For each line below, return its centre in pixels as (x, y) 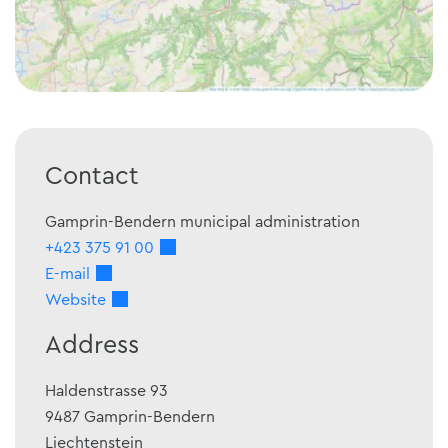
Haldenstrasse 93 (106, 390)
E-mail (67, 273)
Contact (92, 176)
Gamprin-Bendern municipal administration (202, 221)
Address (92, 345)
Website (75, 299)
